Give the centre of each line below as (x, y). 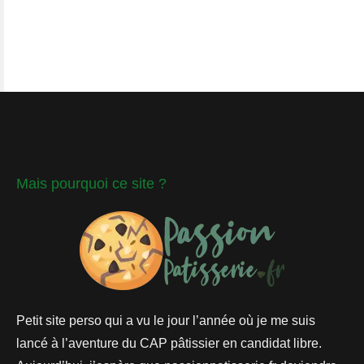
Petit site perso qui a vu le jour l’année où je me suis (166, 321)
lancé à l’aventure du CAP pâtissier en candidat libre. (169, 344)
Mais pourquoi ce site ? (91, 184)
